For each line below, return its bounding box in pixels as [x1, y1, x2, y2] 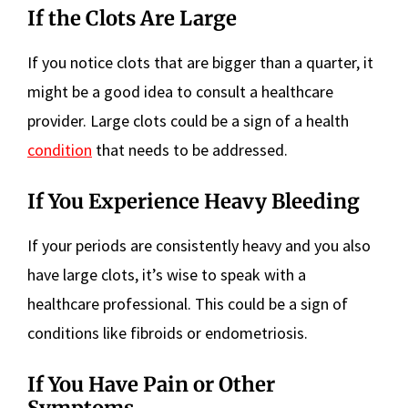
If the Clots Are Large [27, 5, 237, 32]
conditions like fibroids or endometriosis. [27, 322, 308, 344]
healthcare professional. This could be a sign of [27, 293, 348, 315]
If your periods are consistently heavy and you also [27, 235, 371, 257]
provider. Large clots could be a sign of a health [27, 110, 349, 132]
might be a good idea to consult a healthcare [27, 81, 333, 103]
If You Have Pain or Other [27, 372, 275, 398]
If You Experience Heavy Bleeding [27, 189, 360, 215]
